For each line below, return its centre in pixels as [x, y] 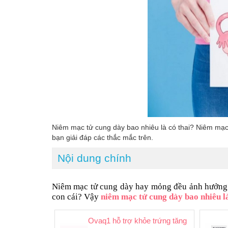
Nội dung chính [94, 158]
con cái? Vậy [76, 197]
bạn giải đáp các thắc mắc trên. [103, 138]
